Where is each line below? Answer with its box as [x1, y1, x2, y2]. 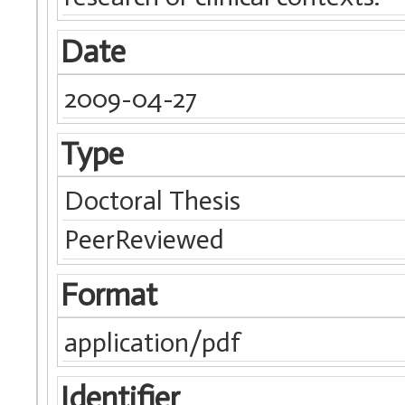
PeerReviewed [64, 223, 225, 257]
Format [60, 277, 157, 315]
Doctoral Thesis [64, 184, 241, 218]
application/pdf [64, 325, 241, 359]
